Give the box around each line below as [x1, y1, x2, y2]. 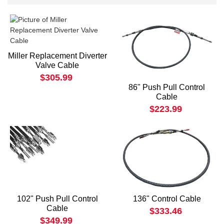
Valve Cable [35, 61, 79, 70]
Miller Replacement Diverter [7, 51, 107, 60]
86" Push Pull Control [128, 83, 205, 91]
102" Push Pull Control [16, 194, 98, 203]
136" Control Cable [132, 194, 201, 203]
